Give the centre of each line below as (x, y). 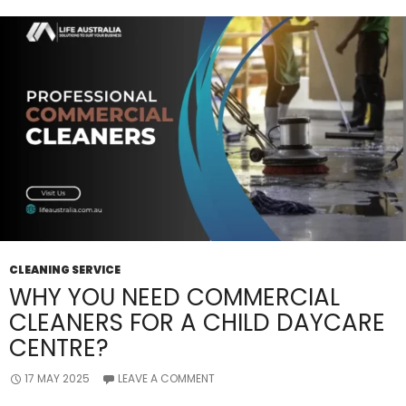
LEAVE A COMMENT (166, 378)
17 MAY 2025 (57, 378)
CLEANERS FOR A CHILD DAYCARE (197, 323)
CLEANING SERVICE (65, 270)
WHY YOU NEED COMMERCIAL (174, 297)
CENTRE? (59, 348)
